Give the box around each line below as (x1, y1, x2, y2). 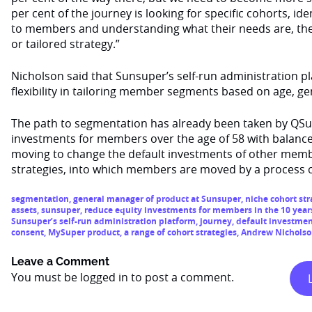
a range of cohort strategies (124, 226, 237, 238)
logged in (80, 270, 128, 285)
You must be (11, 270, 80, 285)
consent (11, 226, 44, 238)
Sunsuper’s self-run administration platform (11, 215, 196, 227)
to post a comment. (128, 270, 234, 285)
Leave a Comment (11, 255, 109, 268)
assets (11, 204, 37, 216)
